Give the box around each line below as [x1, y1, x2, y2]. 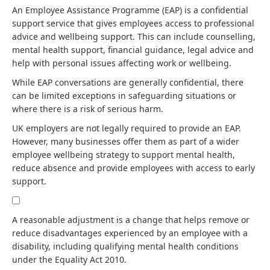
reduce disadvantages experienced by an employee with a [12, 227, 248, 239]
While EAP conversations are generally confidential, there [12, 77, 243, 88]
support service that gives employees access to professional [12, 17, 254, 29]
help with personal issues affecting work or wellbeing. [12, 57, 231, 69]
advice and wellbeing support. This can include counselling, [12, 31, 256, 42]
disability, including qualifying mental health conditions [12, 240, 239, 252]
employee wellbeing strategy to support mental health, [12, 149, 235, 160]
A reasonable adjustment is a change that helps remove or [12, 214, 250, 225]
